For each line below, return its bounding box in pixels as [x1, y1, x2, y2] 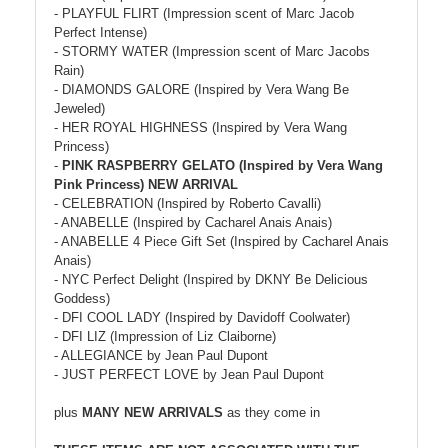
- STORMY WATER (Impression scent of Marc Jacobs [54, 44, 370, 60]
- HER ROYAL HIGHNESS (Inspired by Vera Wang [54, 120, 347, 136]
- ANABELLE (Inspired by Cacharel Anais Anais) [54, 215, 332, 231]
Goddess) [54, 291, 110, 307]
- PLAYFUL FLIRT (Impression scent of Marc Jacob [54, 6, 354, 22]
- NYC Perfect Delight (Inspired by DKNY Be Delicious [54, 272, 368, 288]
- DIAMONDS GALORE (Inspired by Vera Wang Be [54, 82, 349, 98]
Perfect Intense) [54, 25, 147, 41]
